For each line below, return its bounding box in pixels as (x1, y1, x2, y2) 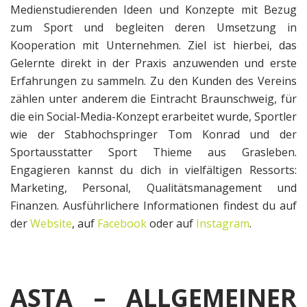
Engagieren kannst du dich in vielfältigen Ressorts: (10, 162, 297, 178)
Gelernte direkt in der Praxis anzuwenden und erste (10, 56, 297, 71)
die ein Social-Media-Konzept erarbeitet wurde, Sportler (10, 109, 297, 125)
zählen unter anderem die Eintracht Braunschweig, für (10, 91, 297, 107)
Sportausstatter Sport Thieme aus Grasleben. (10, 145, 297, 160)
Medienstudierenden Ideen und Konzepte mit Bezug (10, 2, 297, 18)
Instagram (196, 216, 249, 232)
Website (30, 216, 72, 232)
